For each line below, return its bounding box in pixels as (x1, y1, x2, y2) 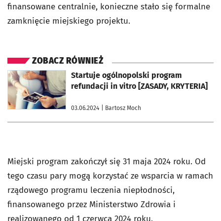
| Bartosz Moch (101, 105, 141, 111)
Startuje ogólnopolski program (71, 71, 182, 80)
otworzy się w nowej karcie (7, 70, 79, 77)
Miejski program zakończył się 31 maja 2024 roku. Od (7, 156, 206, 167)
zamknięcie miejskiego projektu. (7, 16, 130, 26)
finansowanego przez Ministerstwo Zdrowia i (7, 199, 176, 210)
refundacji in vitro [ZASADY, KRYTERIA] (71, 81, 208, 91)
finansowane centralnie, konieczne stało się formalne (7, 1, 210, 12)
